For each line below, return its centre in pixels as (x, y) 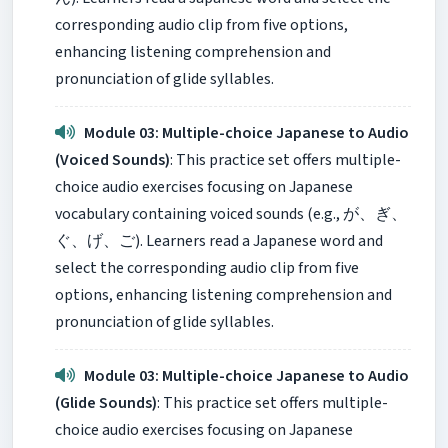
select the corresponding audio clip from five (207, 267)
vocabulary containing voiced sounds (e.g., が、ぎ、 (231, 213)
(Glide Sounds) (106, 402)
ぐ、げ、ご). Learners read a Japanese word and (219, 240)
